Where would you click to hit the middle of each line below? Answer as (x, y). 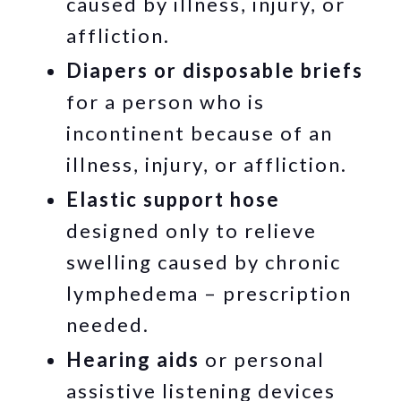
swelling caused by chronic (204, 261)
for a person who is (166, 101)
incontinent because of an (200, 132)
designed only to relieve (192, 230)
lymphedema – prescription (209, 293)
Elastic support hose (174, 199)
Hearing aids (133, 359)
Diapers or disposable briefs (215, 70)
